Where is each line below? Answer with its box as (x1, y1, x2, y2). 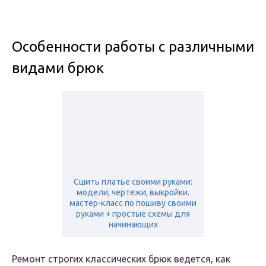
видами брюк (12, 60, 104, 77)
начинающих (108, 220, 158, 230)
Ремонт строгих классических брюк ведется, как (12, 254, 230, 265)
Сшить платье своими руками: (74, 177, 192, 187)
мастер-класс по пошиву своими (69, 198, 197, 208)
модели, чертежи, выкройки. (77, 188, 189, 198)
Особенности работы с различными (12, 39, 254, 55)
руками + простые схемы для (76, 209, 190, 219)
